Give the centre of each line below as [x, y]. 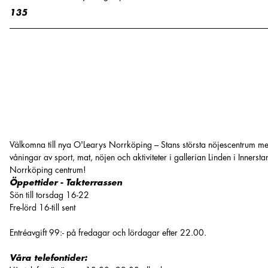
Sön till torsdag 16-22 [49, 195]
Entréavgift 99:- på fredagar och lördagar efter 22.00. [108, 233]
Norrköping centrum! [48, 170]
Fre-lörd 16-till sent [42, 208]
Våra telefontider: [48, 258]
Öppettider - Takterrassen [66, 182]
